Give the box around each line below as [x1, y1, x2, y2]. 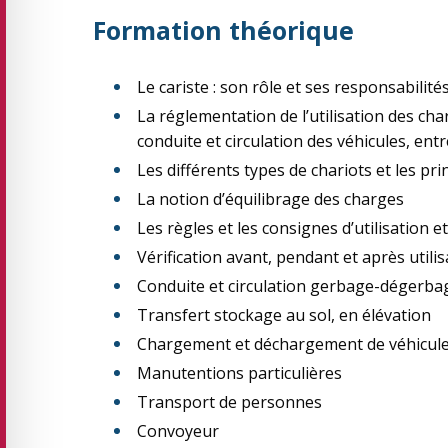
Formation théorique [93, 13, 354, 47]
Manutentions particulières [137, 362, 342, 384]
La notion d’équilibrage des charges [137, 188, 404, 210]
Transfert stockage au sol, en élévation [137, 304, 431, 326]
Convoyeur [137, 420, 219, 442]
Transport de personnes [137, 391, 322, 413]
